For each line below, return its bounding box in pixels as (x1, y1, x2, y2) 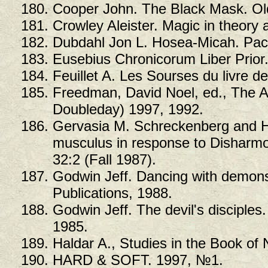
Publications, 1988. (53, 184, 172, 201)
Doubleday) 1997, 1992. (53, 100, 203, 117)
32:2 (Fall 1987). (53, 151, 156, 167)
